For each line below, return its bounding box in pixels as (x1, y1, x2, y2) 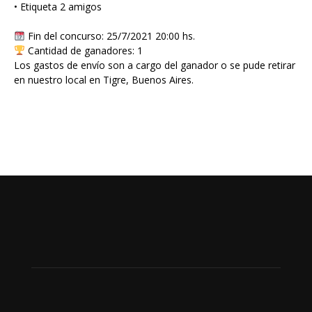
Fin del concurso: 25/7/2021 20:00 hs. (24, 29, 195, 42)
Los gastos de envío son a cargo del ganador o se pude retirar (14, 58, 295, 72)
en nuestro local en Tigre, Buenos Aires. (14, 72, 194, 86)
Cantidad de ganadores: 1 (24, 43, 143, 57)
